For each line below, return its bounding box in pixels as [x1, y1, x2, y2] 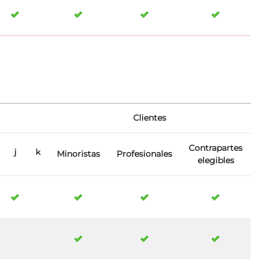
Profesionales [117, 148, 172, 160]
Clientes [133, 112, 166, 124]
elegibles [197, 155, 234, 166]
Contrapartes [189, 143, 243, 154]
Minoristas [57, 148, 100, 160]
